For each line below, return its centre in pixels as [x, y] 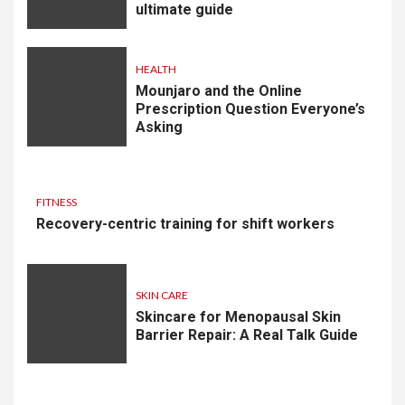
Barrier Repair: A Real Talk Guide [247, 334]
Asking [159, 127]
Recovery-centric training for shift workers [185, 224]
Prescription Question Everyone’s [250, 108]
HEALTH [156, 69]
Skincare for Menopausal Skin [238, 316]
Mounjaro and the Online [219, 90]
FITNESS [57, 202]
